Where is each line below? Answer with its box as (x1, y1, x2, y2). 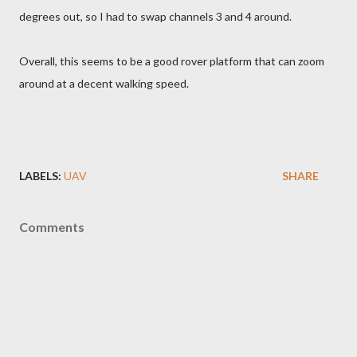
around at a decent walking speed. (19, 76, 189, 91)
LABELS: (19, 169, 61, 183)
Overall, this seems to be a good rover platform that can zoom (19, 54, 324, 69)
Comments (19, 219, 84, 235)
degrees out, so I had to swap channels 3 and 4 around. (19, 10, 292, 24)
